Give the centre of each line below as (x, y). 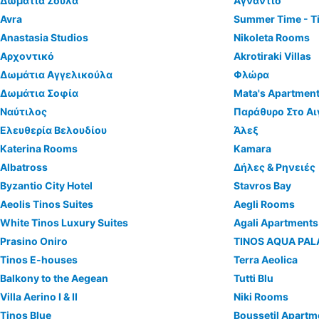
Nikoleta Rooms (272, 37)
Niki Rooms (261, 297)
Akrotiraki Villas (273, 56)
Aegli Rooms (265, 204)
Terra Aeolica (266, 260)
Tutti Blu (254, 278)
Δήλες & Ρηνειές (275, 167)
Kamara (253, 148)
